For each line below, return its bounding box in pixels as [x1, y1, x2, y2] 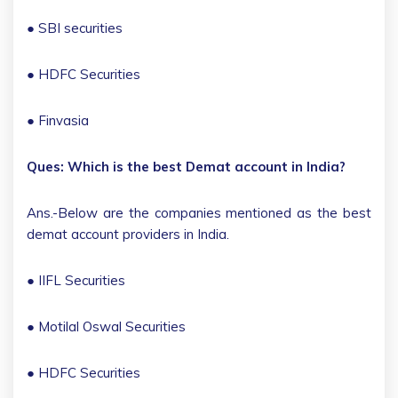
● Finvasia [27, 111, 89, 129]
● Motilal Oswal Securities [27, 317, 186, 335]
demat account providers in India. [27, 225, 233, 243]
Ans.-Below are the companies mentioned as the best [27, 203, 371, 221]
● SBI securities [27, 19, 123, 36]
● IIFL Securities [27, 271, 125, 289]
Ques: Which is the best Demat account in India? [27, 157, 346, 175]
